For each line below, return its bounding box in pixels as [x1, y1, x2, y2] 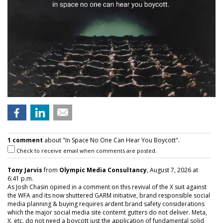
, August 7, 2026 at [147, 165, 198, 174]
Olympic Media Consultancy [59, 165, 147, 174]
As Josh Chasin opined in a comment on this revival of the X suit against [7, 182, 207, 191]
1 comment [7, 135, 43, 144]
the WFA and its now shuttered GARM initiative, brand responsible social [7, 191, 210, 200]
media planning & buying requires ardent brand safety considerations [7, 199, 205, 208]
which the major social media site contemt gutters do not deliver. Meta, [7, 208, 207, 217]
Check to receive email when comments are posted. [15, 146, 157, 154]
